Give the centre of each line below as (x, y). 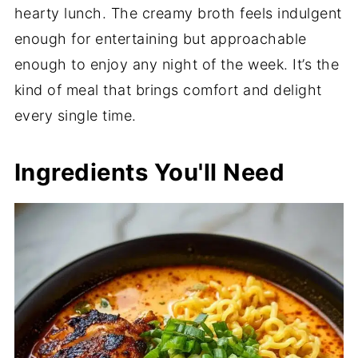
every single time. (75, 115)
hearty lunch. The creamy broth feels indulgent (178, 13)
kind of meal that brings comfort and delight (168, 90)
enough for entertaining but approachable (160, 39)
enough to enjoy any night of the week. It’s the (177, 64)
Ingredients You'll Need (149, 172)
